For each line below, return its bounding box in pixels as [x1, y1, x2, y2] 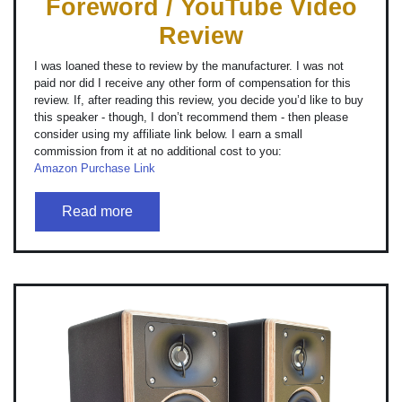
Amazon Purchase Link [34, 161, 155, 175]
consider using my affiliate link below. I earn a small [34, 127, 302, 141]
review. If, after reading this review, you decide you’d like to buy [34, 92, 363, 107]
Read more [62, 203, 133, 219]
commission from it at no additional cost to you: [34, 144, 282, 158]
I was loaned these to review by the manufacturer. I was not [34, 58, 344, 73]
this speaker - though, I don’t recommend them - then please [34, 109, 348, 124]
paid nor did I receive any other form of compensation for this [34, 75, 351, 90]
